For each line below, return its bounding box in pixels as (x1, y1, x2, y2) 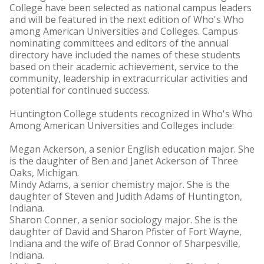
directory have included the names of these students (9, 48, 240, 61)
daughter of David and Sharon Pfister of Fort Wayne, (9, 225, 242, 238)
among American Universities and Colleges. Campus (9, 25, 238, 38)
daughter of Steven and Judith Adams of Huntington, (9, 190, 242, 203)
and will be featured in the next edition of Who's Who (9, 13, 244, 26)
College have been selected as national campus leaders (9, 1, 252, 14)
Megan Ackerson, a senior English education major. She (9, 143, 255, 156)
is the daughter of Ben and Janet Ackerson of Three (9, 154, 238, 167)
